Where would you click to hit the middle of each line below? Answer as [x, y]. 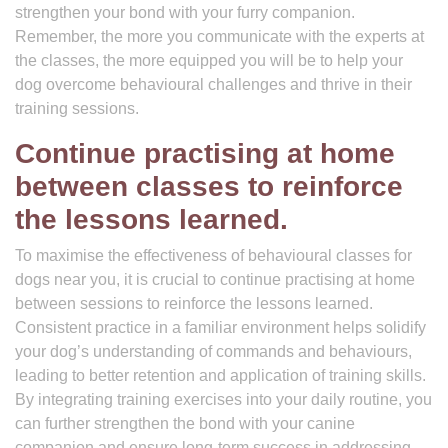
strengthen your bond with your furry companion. [185, 12]
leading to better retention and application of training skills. [220, 375]
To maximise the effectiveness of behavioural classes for [213, 255]
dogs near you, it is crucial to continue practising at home [215, 279]
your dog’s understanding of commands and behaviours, [213, 351]
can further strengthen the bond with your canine [185, 423]
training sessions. [77, 108]
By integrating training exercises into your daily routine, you [223, 399]
